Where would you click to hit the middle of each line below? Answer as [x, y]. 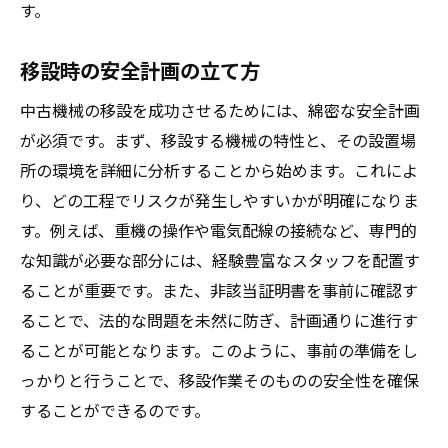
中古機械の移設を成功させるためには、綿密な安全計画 [220, 110]
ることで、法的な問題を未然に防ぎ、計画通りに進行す [219, 320]
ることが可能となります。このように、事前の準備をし [219, 350]
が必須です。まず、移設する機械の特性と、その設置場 [218, 140]
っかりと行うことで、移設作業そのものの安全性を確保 [219, 380]
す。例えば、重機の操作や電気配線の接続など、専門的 [218, 230]
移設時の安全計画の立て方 [140, 70]
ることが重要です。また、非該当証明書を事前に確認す [219, 290]
